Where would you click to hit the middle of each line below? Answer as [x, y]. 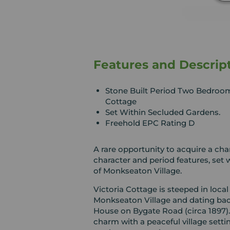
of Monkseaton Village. [138, 171]
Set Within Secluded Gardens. [162, 112]
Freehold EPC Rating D [150, 123]
